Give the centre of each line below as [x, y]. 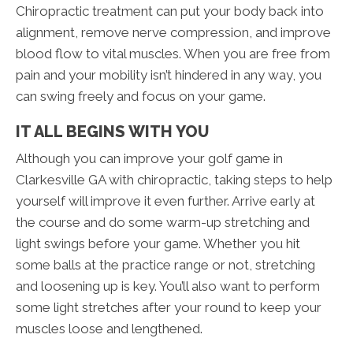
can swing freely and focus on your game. [141, 97]
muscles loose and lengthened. [109, 329]
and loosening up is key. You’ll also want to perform [168, 286]
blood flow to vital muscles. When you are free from [173, 54]
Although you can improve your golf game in [149, 159]
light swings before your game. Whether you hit [158, 244]
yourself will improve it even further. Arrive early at [165, 201]
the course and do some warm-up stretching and [163, 223]
